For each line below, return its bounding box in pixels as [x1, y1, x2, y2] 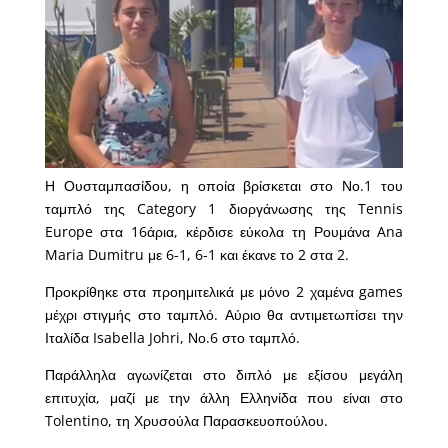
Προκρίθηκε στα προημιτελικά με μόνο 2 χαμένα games [44, 281, 404, 301]
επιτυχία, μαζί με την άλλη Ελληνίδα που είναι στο [44, 387, 404, 407]
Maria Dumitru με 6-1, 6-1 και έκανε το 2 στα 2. [44, 244, 349, 264]
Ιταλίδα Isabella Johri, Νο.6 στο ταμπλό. [44, 327, 300, 347]
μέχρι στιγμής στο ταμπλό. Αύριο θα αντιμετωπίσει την [44, 304, 404, 324]
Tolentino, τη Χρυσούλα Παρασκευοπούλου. [44, 410, 328, 430]
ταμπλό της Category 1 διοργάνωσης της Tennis [44, 198, 404, 218]
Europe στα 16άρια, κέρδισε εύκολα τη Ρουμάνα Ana [44, 221, 404, 241]
